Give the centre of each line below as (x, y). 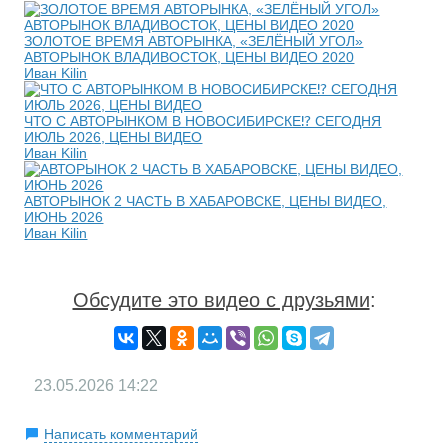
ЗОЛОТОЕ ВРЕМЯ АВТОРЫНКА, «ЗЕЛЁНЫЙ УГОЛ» (194, 41)
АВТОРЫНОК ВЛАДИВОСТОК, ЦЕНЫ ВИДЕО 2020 (189, 57)
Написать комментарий (121, 434)
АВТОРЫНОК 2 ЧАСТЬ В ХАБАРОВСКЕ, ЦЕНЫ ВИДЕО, (205, 201)
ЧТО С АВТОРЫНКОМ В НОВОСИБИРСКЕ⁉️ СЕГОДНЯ (203, 121)
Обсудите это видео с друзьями (221, 300)
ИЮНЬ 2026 (64, 217)
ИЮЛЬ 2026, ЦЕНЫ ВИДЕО (113, 137)
